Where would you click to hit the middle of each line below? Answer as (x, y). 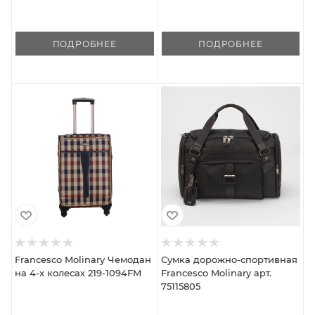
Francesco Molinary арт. (216, 272)
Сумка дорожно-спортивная (229, 259)
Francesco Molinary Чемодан (83, 259)
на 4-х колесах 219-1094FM (78, 272)
